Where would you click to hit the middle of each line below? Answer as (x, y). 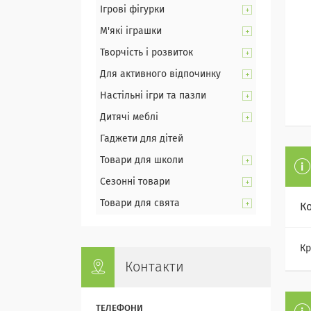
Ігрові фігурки (132, 10)
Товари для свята (140, 203)
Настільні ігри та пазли (153, 96)
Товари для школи (142, 160)
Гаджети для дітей (142, 139)
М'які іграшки (131, 31)
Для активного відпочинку (160, 74)
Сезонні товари (135, 182)
